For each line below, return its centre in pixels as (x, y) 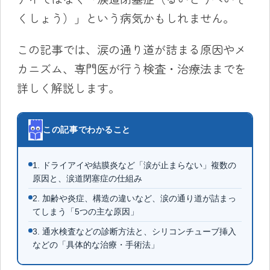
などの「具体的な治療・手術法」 (96, 245)
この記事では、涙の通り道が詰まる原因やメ (131, 49)
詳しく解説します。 (68, 88)
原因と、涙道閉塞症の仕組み (88, 179)
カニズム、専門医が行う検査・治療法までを (131, 68)
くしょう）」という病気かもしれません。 (125, 18)
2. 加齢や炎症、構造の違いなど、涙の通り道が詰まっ (135, 199)
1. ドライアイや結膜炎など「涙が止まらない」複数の (135, 165)
